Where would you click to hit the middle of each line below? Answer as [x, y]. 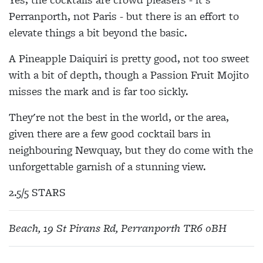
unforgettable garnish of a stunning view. [107, 166]
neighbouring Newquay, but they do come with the [131, 150]
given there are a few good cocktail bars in [110, 133]
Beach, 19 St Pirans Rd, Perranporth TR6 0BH [118, 228]
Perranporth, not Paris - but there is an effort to [124, 16]
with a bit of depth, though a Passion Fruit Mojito [129, 75]
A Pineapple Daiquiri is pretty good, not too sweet [129, 58]
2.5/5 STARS [39, 192]
